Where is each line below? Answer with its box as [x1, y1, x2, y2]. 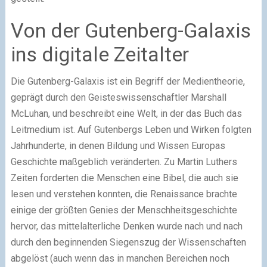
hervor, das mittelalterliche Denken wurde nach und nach [10, 220, 243, 232]
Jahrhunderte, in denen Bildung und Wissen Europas [10, 139, 225, 151]
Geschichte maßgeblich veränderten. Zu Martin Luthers [10, 156, 237, 167]
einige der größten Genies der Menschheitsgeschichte [10, 204, 237, 216]
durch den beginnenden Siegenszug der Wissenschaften [10, 236, 246, 248]
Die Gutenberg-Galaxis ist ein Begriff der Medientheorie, [10, 75, 245, 87]
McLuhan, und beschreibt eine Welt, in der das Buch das [10, 107, 242, 119]
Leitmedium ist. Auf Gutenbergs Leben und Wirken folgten [10, 123, 252, 135]
